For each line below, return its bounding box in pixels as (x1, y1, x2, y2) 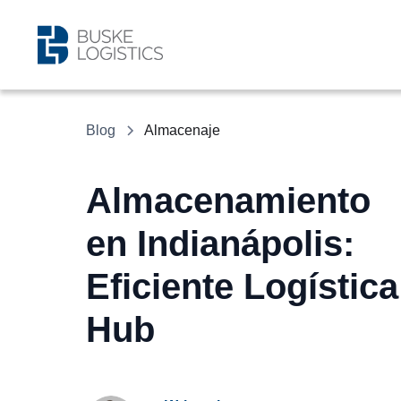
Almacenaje (144, 123, 220, 138)
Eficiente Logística (86, 267, 398, 306)
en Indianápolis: (86, 224, 354, 263)
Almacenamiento (86, 181, 371, 220)
